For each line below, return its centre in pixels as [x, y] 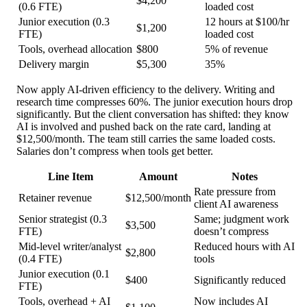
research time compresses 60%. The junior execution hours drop [155, 102]
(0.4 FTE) [40, 259]
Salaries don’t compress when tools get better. [115, 151]
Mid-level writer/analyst [70, 247]
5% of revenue [236, 49]
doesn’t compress [231, 232]
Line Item [71, 177]
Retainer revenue [55, 198]
